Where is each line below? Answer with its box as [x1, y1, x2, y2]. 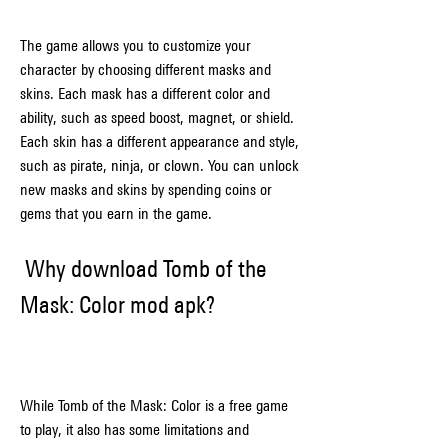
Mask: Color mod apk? [20, 290, 215, 318]
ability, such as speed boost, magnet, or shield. [20, 108, 294, 127]
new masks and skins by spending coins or [20, 180, 272, 199]
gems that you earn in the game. [20, 204, 212, 223]
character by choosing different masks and [20, 60, 271, 79]
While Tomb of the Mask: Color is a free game [20, 396, 288, 415]
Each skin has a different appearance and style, [20, 132, 299, 151]
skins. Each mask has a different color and [20, 84, 270, 103]
